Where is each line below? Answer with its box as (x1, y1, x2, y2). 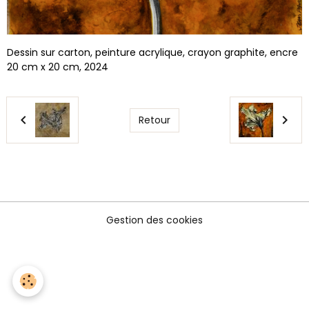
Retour (138, 112, 170, 127)
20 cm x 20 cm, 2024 (7, 60, 108, 74)
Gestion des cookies (106, 213, 203, 227)
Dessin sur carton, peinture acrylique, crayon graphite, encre (7, 46, 298, 59)
